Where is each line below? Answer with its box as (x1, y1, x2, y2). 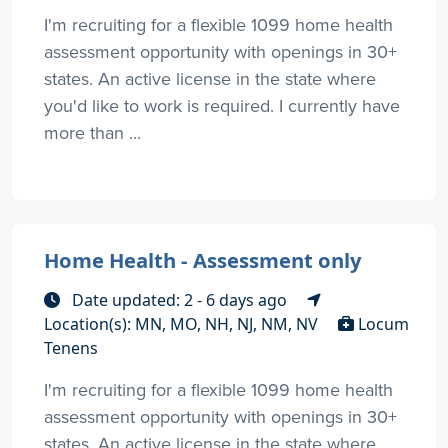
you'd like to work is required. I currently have (44, 92, 400, 118)
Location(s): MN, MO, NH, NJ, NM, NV (44, 312, 322, 335)
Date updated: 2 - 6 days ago (68, 288, 291, 311)
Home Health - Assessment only (44, 245, 362, 274)
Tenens (44, 336, 98, 359)
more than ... (44, 119, 141, 145)
